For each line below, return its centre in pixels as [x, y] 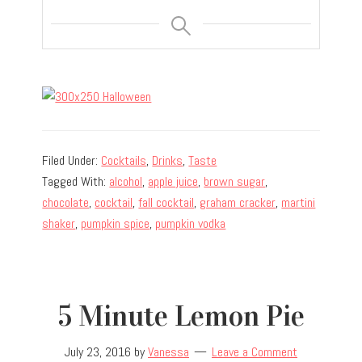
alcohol [126, 182]
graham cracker [238, 203]
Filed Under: [72, 161]
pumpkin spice [116, 224]
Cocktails [124, 161]
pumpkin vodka [191, 224]
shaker [59, 224]
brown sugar [235, 182]
